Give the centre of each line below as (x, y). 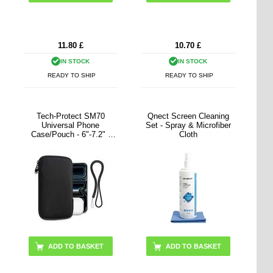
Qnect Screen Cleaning (188, 116)
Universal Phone (71, 126)
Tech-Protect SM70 (70, 116)
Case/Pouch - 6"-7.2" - (70, 135)
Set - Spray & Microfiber (188, 126)
